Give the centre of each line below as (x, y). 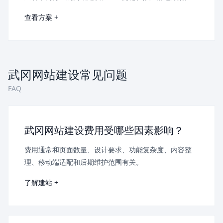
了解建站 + (41, 183)
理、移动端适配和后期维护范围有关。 (84, 162)
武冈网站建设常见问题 (68, 75)
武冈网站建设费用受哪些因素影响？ (104, 130)
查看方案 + (41, 17)
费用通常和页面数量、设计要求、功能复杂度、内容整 (108, 150)
